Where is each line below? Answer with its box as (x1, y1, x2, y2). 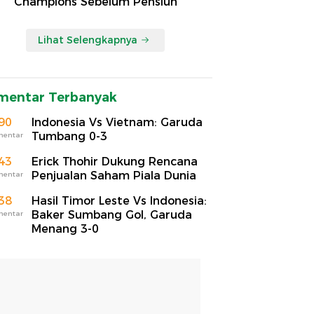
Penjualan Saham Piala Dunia (32, 168, 196, 182)
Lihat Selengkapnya (38, 33, 137, 46)
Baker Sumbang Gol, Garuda (32, 207, 192, 221)
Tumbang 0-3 (32, 129, 107, 143)
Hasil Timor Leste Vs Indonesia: (32, 193, 207, 207)
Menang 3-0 (32, 221, 99, 235)
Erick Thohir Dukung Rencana (32, 154, 198, 168)
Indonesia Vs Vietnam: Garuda (32, 115, 203, 129)
